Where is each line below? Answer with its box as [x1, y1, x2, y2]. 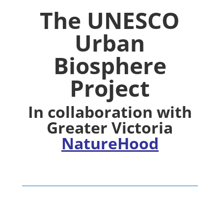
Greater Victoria [47, 117, 173, 138]
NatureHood [61, 133, 159, 154]
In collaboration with [27, 101, 192, 122]
